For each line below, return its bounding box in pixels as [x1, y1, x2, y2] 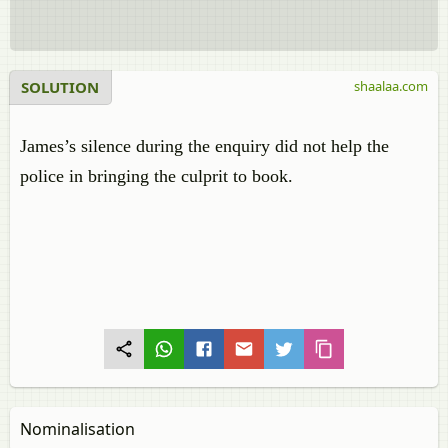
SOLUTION [21, 77, 99, 97]
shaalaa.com [354, 77, 428, 95]
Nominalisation [20, 418, 135, 440]
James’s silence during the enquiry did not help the [20, 136, 389, 156]
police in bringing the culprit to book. [20, 166, 293, 186]
